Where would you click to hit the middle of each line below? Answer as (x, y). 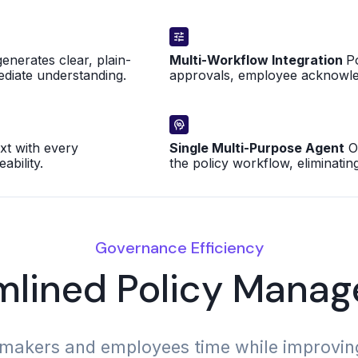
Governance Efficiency (179, 248)
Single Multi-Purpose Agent (257, 148)
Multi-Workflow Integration (258, 60)
